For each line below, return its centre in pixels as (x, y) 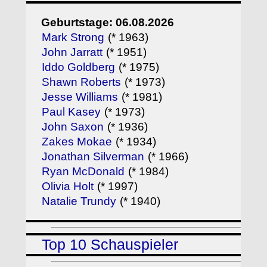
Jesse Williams (80, 97)
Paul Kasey (72, 112)
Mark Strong (73, 38)
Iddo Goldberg (79, 67)
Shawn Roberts (82, 82)
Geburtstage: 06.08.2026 (108, 23)
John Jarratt (72, 52)
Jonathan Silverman (93, 157)
